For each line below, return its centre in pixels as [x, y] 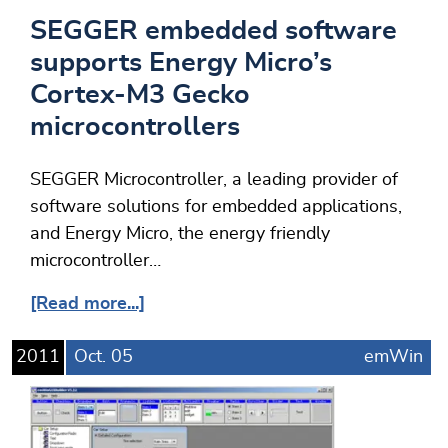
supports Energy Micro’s [181, 63]
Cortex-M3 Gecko [140, 95]
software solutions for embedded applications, [216, 207]
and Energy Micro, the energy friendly [180, 234]
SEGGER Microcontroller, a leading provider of [214, 180]
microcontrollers [135, 127]
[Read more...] [87, 304]
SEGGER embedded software [213, 31]
